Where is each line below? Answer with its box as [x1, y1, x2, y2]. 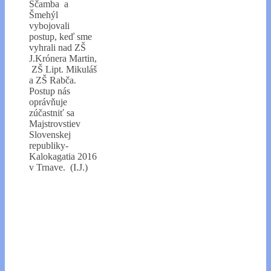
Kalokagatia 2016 [29, 151, 97, 162]
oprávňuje [29, 96, 67, 107]
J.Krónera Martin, [29, 53, 97, 64]
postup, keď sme [29, 31, 92, 42]
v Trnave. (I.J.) [29, 162, 88, 172]
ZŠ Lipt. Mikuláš [29, 64, 97, 74]
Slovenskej [29, 129, 71, 140]
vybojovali [29, 20, 70, 31]
